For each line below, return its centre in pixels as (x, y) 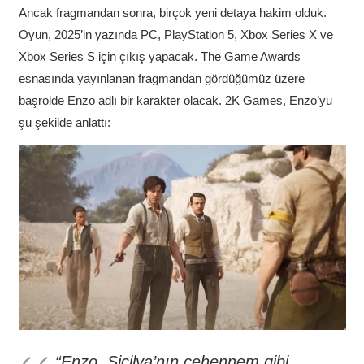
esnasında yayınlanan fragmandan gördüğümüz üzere (161, 78)
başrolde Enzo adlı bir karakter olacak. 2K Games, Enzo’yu (175, 100)
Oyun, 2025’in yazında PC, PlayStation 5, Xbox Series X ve (175, 34)
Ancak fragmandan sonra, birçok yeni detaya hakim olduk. (172, 12)
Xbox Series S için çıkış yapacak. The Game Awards (159, 56)
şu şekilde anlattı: (64, 122)
